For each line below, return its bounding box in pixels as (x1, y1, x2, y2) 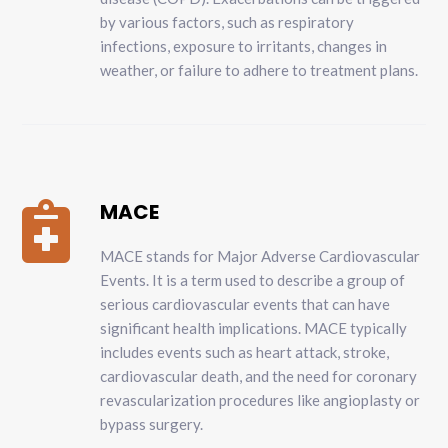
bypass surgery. (100, 415, 204, 434)
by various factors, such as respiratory (100, 13, 355, 32)
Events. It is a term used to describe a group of (100, 271, 406, 290)
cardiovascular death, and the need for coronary (100, 367, 418, 386)
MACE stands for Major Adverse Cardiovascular (100, 247, 421, 266)
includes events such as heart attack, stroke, (100, 343, 390, 362)
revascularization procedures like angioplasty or (100, 391, 421, 410)
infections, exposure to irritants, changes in (100, 37, 388, 56)
